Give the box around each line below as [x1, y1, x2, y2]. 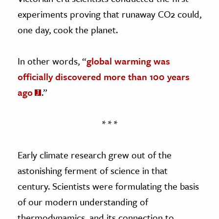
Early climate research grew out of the [18, 148, 172, 161]
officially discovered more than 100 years [18, 69, 190, 83]
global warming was [87, 54, 170, 67]
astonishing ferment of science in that [18, 163, 168, 177]
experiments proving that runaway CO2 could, [18, 7, 201, 21]
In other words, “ [18, 54, 87, 67]
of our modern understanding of [18, 195, 148, 208]
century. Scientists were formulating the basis [18, 179, 199, 193]
